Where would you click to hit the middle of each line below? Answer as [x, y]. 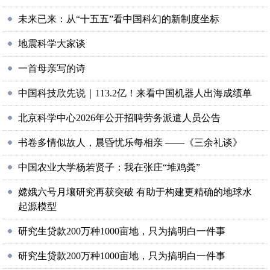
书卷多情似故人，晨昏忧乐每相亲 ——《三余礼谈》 [130, 143]
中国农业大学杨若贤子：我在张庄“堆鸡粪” [109, 167]
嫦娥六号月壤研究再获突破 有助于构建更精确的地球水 [135, 192]
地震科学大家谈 [52, 44]
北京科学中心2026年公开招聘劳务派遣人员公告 [120, 118]
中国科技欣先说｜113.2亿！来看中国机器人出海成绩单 [135, 93]
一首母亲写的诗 [52, 68]
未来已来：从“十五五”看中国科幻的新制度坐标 [119, 19]
